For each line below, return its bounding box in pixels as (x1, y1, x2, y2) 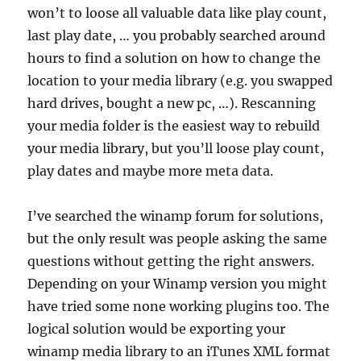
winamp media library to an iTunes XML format (27, 342, 331, 359)
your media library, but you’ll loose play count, (27, 139, 325, 156)
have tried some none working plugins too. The (27, 297, 330, 314)
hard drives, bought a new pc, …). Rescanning (27, 94, 317, 111)
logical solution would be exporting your (27, 320, 286, 337)
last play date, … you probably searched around (27, 27, 326, 44)
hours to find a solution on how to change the (27, 49, 322, 66)
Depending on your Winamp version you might (27, 275, 328, 292)
